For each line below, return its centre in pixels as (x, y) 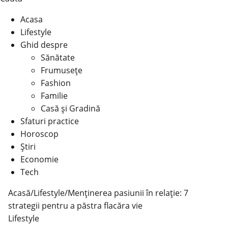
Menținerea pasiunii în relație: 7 (128, 193)
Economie (39, 159)
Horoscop (39, 134)
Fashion (56, 83)
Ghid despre (44, 45)
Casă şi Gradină (70, 108)
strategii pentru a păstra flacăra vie (75, 206)
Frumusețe (62, 70)
